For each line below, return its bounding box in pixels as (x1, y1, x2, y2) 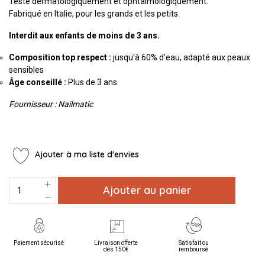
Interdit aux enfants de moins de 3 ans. (9, 30, 160, 40)
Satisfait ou (178, 240, 209, 247)
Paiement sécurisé (13, 240, 64, 247)
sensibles (9, 64, 44, 75)
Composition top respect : (9, 52, 111, 62)
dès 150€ (104, 246, 129, 253)
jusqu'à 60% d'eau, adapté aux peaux (111, 52, 250, 62)
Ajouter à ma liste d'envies (33, 149, 139, 160)
